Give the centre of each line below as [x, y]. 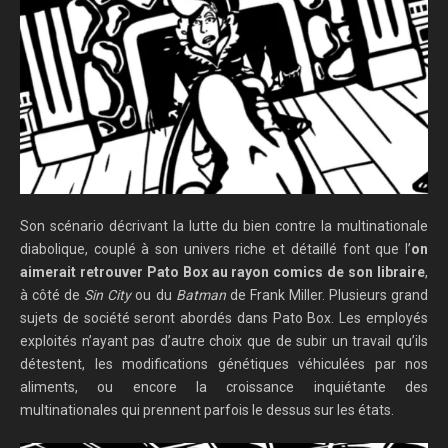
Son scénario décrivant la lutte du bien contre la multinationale [224, 226]
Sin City [108, 295]
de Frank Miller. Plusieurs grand [327, 295]
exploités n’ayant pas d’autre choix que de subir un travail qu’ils [224, 341]
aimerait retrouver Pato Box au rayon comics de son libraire [222, 272]
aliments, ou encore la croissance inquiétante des [224, 387]
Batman [200, 295]
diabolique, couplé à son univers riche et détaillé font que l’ [215, 249]
